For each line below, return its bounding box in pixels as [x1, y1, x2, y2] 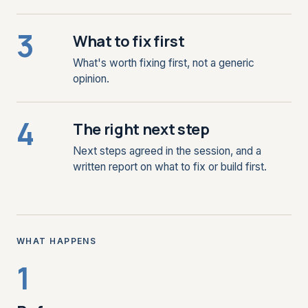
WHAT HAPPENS [16, 236, 97, 246]
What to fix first [73, 31, 185, 52]
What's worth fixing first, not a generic [73, 56, 254, 69]
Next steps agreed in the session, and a [73, 144, 261, 157]
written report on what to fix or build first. [73, 160, 267, 173]
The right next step [73, 119, 210, 140]
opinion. [73, 72, 109, 85]
